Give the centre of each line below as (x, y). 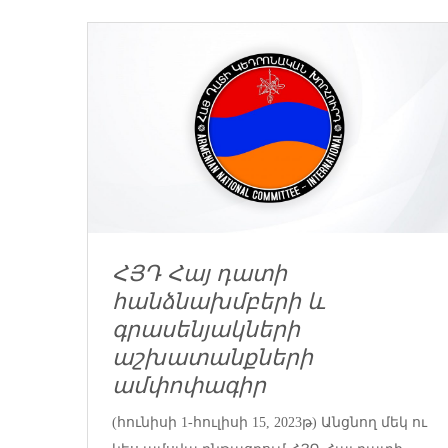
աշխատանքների (212, 358)
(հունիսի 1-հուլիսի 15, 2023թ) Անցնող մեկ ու (269, 422)
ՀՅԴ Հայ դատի (199, 274)
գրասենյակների (206, 330)
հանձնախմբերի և (218, 302)
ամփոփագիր (189, 386)
